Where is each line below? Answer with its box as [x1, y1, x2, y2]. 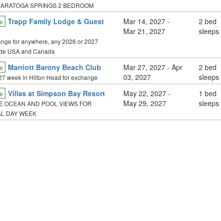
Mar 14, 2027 [123, 16, 166, 26]
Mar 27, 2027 [123, 62, 166, 72]
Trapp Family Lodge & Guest [7, 16, 104, 26]
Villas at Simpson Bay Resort [7, 88, 105, 98]
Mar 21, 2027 [123, 26, 166, 36]
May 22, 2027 [123, 88, 167, 98]
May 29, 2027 [123, 98, 167, 108]
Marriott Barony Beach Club [7, 62, 101, 72]
